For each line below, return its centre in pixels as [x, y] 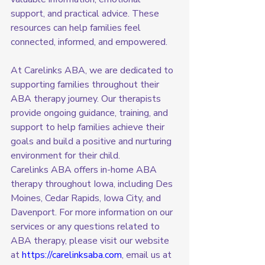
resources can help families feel [77, 28]
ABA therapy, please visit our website [91, 241]
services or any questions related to [86, 227]
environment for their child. [65, 156]
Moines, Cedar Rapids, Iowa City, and [87, 198]
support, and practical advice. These [86, 14]
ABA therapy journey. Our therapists [87, 99]
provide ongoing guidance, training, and [91, 113]
